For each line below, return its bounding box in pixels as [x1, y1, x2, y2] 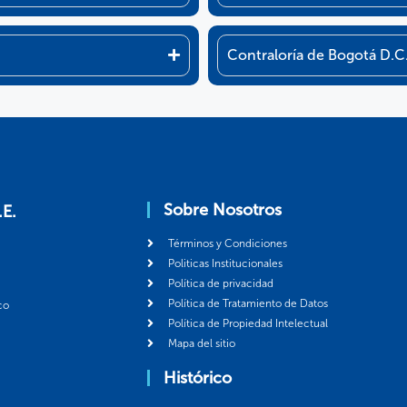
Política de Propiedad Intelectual [167, 316, 328, 330]
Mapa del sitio [167, 336, 235, 350]
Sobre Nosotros [164, 199, 282, 220]
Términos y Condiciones [167, 236, 287, 250]
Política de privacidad [167, 276, 273, 290]
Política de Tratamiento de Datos [167, 296, 328, 310]
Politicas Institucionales [167, 256, 283, 270]
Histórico [164, 367, 232, 388]
